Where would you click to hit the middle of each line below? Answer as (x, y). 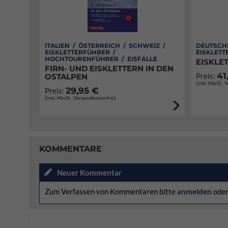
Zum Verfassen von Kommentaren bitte (111, 191)
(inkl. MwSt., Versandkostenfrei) (80, 98)
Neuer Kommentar (89, 172)
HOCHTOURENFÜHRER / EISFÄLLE (101, 59)
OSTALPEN (66, 77)
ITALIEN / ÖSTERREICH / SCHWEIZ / (106, 46)
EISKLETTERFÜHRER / (81, 52)
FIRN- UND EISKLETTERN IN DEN (109, 68)
